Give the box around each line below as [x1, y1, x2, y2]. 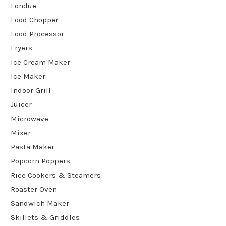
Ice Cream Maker [11, 57, 70, 67]
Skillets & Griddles [11, 212, 80, 222]
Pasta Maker [11, 142, 54, 151]
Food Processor [11, 29, 64, 38]
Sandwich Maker [11, 198, 69, 208]
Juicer [11, 99, 32, 109]
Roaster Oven [11, 184, 57, 194]
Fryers [11, 43, 32, 52]
